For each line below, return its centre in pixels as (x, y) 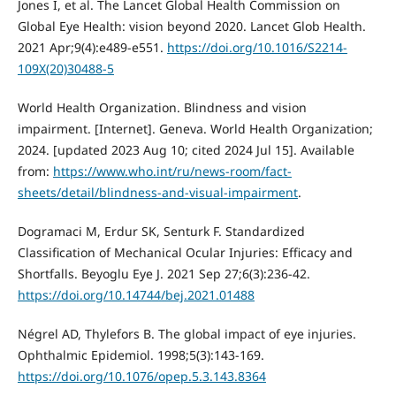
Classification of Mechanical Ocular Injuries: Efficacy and (185, 253)
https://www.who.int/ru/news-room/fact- (172, 171)
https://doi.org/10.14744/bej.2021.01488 (136, 295)
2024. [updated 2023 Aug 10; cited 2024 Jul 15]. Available (186, 150)
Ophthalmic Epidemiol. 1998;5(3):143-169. (141, 355)
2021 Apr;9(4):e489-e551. (92, 48)
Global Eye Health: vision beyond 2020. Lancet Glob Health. (191, 27)
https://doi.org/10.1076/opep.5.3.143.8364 (141, 377)
